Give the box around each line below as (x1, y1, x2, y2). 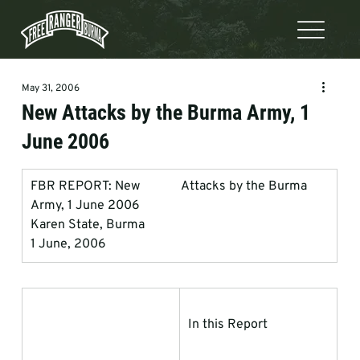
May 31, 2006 (21, 82, 80, 95)
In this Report (187, 317, 268, 333)
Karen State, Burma (30, 217, 145, 233)
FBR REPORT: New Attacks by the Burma (30, 178, 310, 194)
